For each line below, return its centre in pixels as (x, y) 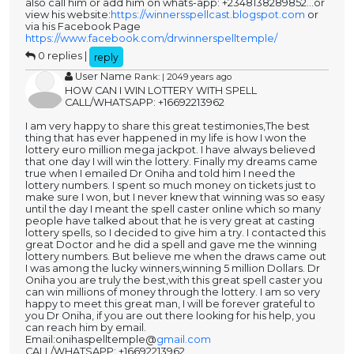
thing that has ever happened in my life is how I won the (166, 138)
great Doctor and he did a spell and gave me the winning (171, 245)
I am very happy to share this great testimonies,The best (168, 126)
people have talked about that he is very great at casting (170, 221)
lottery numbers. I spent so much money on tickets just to (171, 186)
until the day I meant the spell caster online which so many (173, 209)
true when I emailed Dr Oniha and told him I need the (160, 174)
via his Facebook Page (83, 27)
